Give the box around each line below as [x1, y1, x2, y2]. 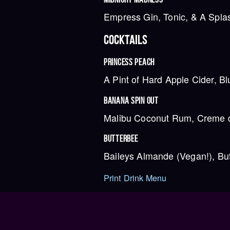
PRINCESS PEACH [104, 56, 155, 67]
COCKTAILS [104, 33, 147, 47]
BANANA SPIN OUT [104, 95, 159, 106]
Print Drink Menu [104, 171, 166, 184]
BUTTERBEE [104, 133, 138, 144]
